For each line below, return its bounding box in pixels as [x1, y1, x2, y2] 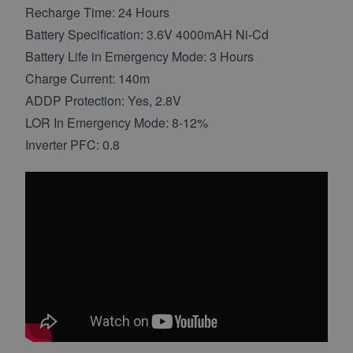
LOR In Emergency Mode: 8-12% [25, 113, 208, 132]
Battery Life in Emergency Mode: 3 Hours [25, 46, 254, 65]
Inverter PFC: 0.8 [25, 135, 120, 154]
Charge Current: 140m [25, 69, 150, 87]
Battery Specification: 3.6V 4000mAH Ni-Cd [25, 24, 269, 43]
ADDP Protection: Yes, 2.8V [25, 91, 181, 110]
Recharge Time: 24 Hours [25, 2, 169, 21]
